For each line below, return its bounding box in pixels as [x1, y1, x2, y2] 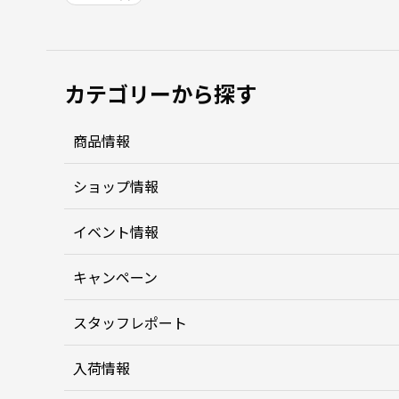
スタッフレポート [73, 312, 187, 333]
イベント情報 [73, 221, 159, 242]
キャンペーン [73, 266, 158, 288]
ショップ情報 [73, 175, 159, 197]
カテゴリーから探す [64, 77, 256, 109]
